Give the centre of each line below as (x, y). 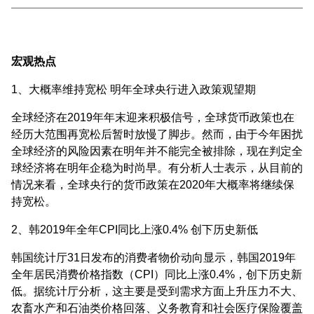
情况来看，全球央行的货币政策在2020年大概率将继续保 (153, 184)
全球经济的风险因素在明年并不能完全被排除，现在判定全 (157, 151)
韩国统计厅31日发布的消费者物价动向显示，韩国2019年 (153, 257)
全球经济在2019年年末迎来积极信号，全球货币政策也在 (153, 117)
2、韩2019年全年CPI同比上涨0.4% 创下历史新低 (135, 229)
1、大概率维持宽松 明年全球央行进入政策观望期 (134, 89)
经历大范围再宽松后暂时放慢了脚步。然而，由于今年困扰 (157, 134)
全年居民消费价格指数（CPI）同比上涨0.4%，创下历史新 (157, 274)
